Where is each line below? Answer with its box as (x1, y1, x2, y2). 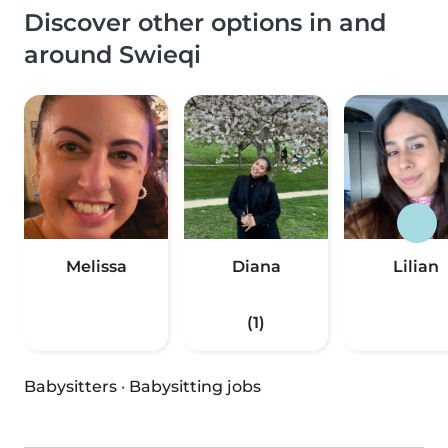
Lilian (393, 257, 439, 276)
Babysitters (24, 377, 117, 396)
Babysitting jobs (129, 377, 261, 396)
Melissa (65, 257, 127, 276)
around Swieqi (24, 40, 201, 69)
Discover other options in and (24, 8, 386, 37)
